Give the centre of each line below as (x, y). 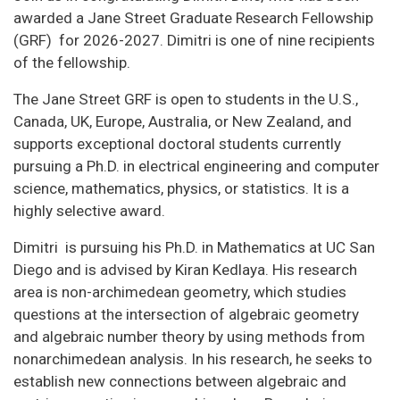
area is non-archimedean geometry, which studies (180, 292)
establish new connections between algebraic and (180, 381)
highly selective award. (91, 210)
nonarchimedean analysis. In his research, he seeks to (193, 358)
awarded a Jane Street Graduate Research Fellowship (193, 17)
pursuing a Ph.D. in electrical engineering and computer (196, 166)
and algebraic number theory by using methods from (189, 336)
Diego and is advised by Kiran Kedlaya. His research (185, 269)
